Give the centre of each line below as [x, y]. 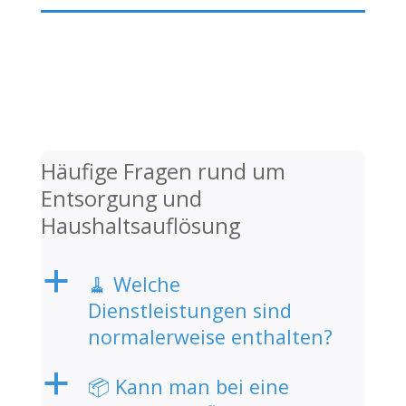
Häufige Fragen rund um [163, 171]
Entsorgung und [121, 198]
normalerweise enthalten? [210, 336]
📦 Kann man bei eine [188, 386]
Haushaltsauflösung [140, 225]
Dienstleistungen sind [189, 310]
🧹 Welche [134, 284]
